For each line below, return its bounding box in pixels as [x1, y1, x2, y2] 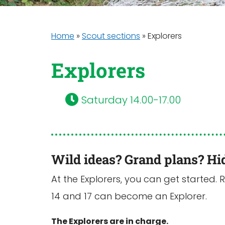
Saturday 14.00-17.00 [78, 93, 181, 107]
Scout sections [82, 30, 140, 42]
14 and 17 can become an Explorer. [51, 190, 207, 202]
